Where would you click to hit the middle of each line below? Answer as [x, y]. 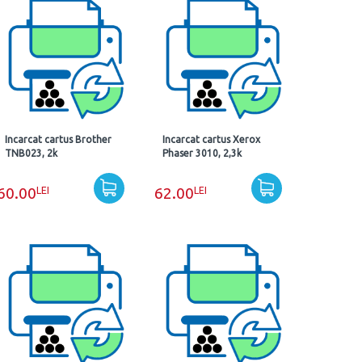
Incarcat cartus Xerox [211, 139]
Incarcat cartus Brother [59, 139]
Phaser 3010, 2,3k [202, 153]
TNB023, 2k [32, 153]
